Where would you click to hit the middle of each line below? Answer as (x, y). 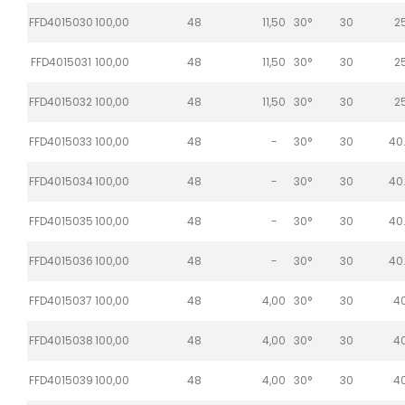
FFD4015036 (61, 260)
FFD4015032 (61, 101)
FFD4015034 (61, 181)
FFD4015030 (61, 22)
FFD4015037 (61, 300)
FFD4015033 (61, 141)
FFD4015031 (61, 61)
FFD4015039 (61, 380)
